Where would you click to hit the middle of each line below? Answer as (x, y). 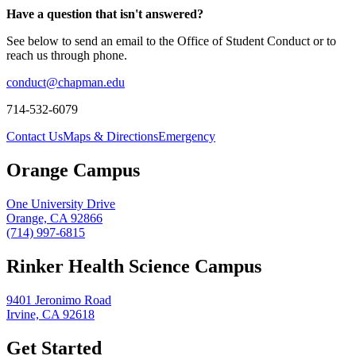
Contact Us (35, 136)
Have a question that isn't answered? (105, 14)
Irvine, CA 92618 (50, 314)
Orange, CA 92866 (54, 218)
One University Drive (61, 203)
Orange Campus (73, 170)
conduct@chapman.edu (66, 82)
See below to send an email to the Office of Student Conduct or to (171, 41)
